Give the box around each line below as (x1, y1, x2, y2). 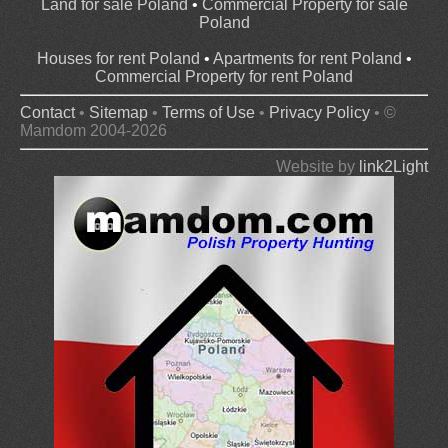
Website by (276, 158, 359, 176)
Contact (20, 104, 75, 122)
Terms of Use (162, 104, 255, 122)
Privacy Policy (269, 104, 370, 122)
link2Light (359, 158, 428, 176)
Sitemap (89, 104, 148, 122)
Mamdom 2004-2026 (20, 122, 167, 140)
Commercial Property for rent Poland (95, 68, 353, 86)
